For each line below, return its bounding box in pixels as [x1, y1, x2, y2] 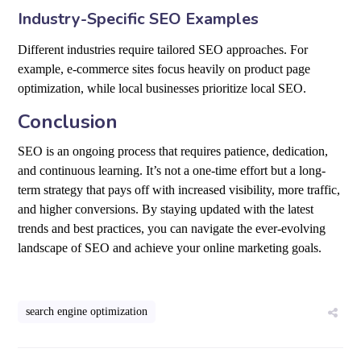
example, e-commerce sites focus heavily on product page [18, 62, 311, 77]
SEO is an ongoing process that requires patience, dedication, [18, 144, 329, 159]
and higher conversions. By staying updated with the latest [18, 202, 314, 217]
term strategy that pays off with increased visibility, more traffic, [18, 183, 341, 197]
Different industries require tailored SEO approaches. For [18, 43, 309, 57]
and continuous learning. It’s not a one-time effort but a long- [18, 164, 326, 178]
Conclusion [18, 109, 118, 135]
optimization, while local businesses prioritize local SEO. [18, 81, 307, 96]
